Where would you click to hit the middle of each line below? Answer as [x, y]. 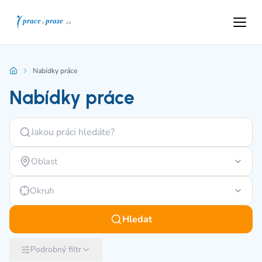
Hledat [137, 219]
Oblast [44, 161]
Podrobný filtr [56, 249]
